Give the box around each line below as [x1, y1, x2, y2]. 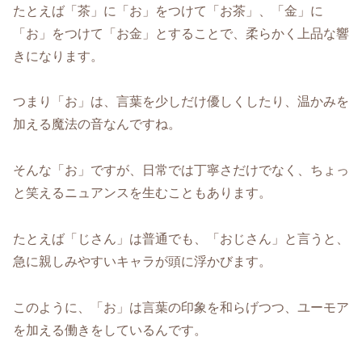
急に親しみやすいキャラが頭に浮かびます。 [13, 254, 271, 268]
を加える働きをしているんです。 [13, 322, 207, 337]
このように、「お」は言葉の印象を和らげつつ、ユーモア [13, 300, 349, 314]
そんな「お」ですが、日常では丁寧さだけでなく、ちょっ [13, 163, 349, 178]
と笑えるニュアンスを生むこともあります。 [13, 186, 271, 200]
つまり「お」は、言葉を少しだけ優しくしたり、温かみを [13, 95, 349, 109]
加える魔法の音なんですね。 [13, 117, 181, 132]
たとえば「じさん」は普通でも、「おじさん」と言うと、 [13, 231, 349, 246]
